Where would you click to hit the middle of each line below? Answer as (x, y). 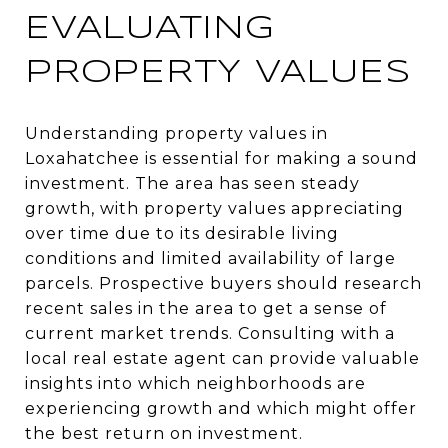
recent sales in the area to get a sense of (206, 308)
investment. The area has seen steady (192, 183)
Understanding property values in (176, 133)
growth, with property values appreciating (214, 208)
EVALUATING (150, 29)
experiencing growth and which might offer (221, 408)
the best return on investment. (164, 433)
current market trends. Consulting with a (210, 333)
